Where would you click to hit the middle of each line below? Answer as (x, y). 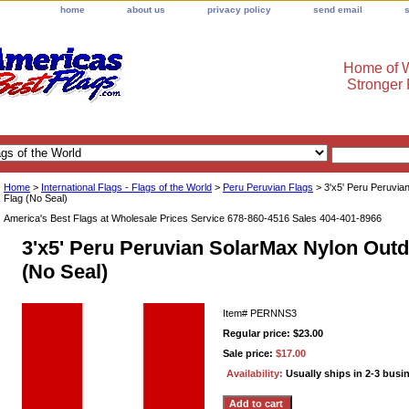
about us (146, 10)
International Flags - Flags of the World (126, 187)
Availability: (256, 373)
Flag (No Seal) (36, 198)
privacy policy (239, 10)
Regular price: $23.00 (273, 333)
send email (338, 10)
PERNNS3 (273, 313)
